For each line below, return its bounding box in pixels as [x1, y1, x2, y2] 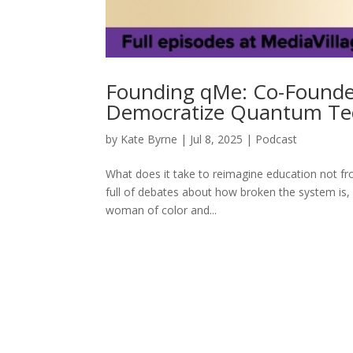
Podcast [255, 131, 298, 147]
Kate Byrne [121, 131, 178, 147]
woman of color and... [106, 202, 217, 217]
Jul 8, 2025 [190, 131, 243, 147]
